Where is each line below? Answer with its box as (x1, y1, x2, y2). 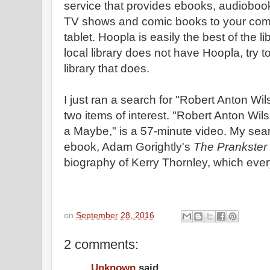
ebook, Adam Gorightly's (64, 140, 193, 153)
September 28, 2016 (76, 210, 154, 220)
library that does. (64, 62, 149, 75)
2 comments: (64, 236, 139, 252)
